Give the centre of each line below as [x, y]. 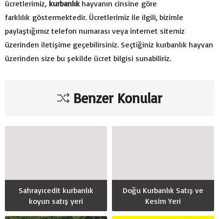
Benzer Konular [118, 98]
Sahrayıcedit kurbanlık [56, 190]
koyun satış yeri [56, 201]
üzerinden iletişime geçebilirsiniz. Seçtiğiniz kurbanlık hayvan [109, 44]
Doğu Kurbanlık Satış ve [163, 190]
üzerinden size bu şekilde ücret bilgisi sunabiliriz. [88, 58]
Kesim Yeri [163, 201]
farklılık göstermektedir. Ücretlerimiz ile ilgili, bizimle [94, 17]
